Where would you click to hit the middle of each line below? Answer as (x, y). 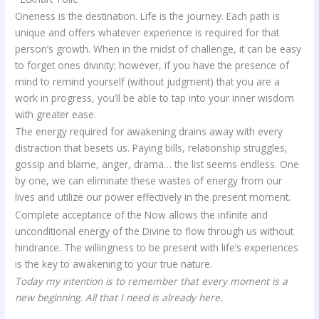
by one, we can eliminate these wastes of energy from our (149, 181)
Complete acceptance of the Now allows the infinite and (142, 214)
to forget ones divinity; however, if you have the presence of (152, 65)
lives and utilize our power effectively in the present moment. (153, 197)
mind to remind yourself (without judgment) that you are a (148, 81)
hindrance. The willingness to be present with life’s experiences (157, 247)
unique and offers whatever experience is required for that (147, 32)
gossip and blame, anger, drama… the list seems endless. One (157, 164)
